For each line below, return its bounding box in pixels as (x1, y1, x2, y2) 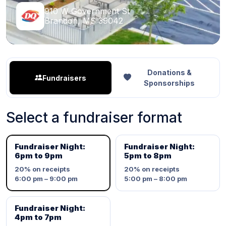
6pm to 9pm (15, 151, 63, 160)
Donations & (147, 68, 192, 77)
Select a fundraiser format (6, 109, 182, 126)
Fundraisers (42, 73, 86, 82)
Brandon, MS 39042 (44, 16, 123, 26)
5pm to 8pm (124, 151, 172, 160)
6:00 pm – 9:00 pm (15, 175, 78, 183)
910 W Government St (44, 6, 130, 16)
